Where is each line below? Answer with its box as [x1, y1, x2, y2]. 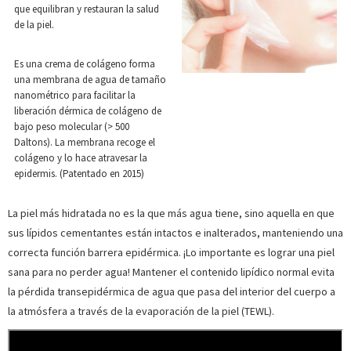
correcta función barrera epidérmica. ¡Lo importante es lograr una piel [8, 245, 335, 259]
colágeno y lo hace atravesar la [14, 151, 147, 165]
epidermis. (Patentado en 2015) [14, 167, 144, 180]
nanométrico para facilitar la [14, 89, 136, 102]
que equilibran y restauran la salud [14, 2, 159, 16]
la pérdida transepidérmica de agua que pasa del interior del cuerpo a [8, 284, 335, 299]
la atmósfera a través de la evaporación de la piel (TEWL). [8, 304, 277, 318]
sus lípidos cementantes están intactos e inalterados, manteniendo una [8, 226, 343, 240]
